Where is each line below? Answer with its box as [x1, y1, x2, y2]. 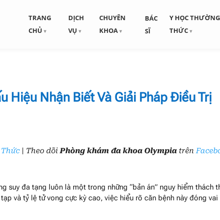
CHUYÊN [99, 13, 126, 22]
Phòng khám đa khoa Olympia [60, 146, 177, 156]
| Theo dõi [20, 146, 60, 156]
